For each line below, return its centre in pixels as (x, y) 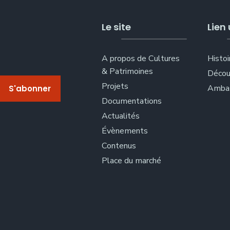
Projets (115, 86)
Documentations (132, 101)
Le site (117, 27)
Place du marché (132, 160)
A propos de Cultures (141, 58)
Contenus (119, 146)
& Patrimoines (128, 71)
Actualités (121, 116)
